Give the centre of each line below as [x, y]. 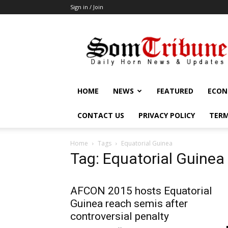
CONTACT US [101, 115]
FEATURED [175, 91]
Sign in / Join [87, 7]
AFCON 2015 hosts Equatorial [141, 191]
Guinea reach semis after [129, 204]
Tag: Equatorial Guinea [147, 159]
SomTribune [176, 33]
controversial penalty [120, 216]
